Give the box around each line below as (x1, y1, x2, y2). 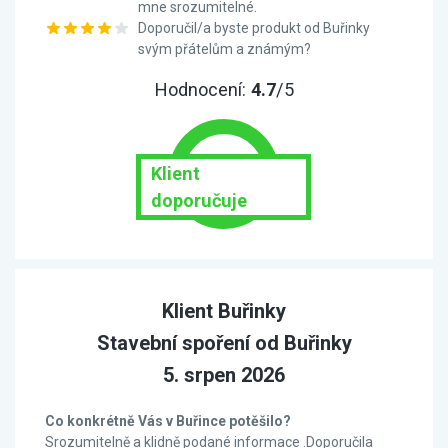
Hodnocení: (154, 79, 251, 100)
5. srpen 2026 (163, 363, 285, 387)
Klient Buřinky (162, 299, 286, 323)
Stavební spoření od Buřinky (96, 331, 352, 355)
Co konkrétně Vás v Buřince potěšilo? (45, 413, 291, 429)
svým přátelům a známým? (138, 41, 311, 57)
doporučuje (151, 190, 247, 211)
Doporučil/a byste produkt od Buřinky (138, 20, 370, 36)
